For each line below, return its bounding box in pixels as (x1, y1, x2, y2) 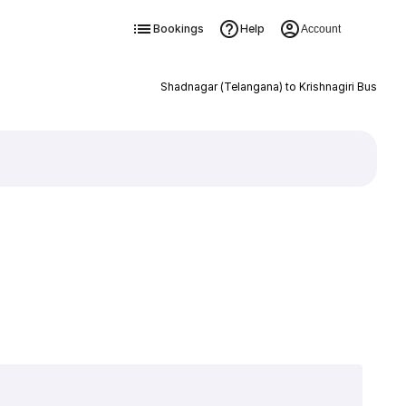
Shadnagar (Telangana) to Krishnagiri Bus (159, 80, 377, 93)
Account (300, 23, 341, 35)
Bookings (152, 22, 204, 35)
